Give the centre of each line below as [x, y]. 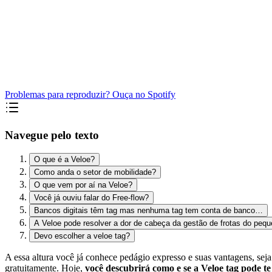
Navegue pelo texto [52, 135]
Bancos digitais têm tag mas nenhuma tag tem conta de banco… [148, 211]
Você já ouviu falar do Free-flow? [91, 198]
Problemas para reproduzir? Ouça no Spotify [90, 94]
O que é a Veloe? [64, 160]
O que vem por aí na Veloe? [83, 185]
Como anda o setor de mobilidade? [95, 172]
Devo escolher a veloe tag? [82, 236]
